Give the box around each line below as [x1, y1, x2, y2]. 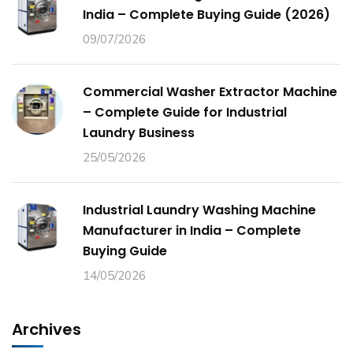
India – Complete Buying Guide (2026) [83, 6, 330, 24]
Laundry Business [83, 124, 195, 143]
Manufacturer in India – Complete [83, 221, 301, 240]
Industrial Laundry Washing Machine [83, 201, 316, 220]
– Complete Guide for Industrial [83, 103, 287, 122]
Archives [12, 318, 81, 341]
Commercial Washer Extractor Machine [83, 83, 337, 102]
